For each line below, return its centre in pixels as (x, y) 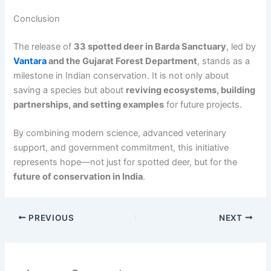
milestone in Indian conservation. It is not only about (121, 75)
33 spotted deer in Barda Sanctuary (150, 46)
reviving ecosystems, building (191, 90)
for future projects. (203, 104)
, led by (241, 46)
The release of (44, 46)
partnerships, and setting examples (89, 104)
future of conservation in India (78, 176)
